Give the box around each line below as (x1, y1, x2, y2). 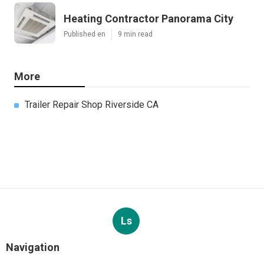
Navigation (6, 241, 60, 254)
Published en (64, 30, 105, 39)
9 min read (118, 30, 153, 39)
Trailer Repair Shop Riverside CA (25, 99, 159, 111)
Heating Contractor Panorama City (64, 12, 233, 25)
